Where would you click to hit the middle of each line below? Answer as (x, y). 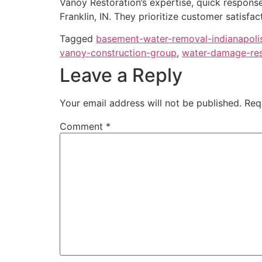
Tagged (78, 39)
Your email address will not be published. (151, 103)
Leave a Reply (121, 75)
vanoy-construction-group (118, 53)
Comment (83, 127)
